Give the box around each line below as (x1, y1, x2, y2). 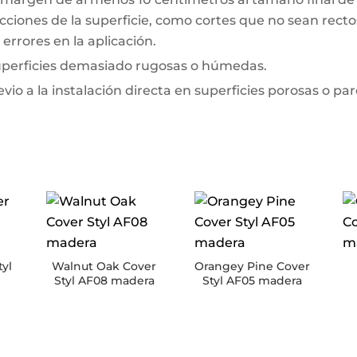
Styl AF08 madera (53, 273, 155, 288)
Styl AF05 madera (202, 273, 303, 288)
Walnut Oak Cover (52, 258, 157, 273)
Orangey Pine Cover (194, 258, 311, 273)
